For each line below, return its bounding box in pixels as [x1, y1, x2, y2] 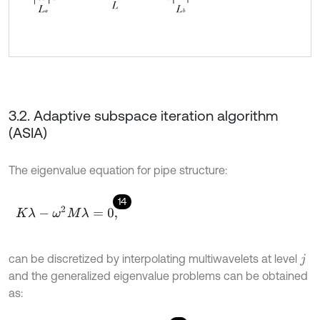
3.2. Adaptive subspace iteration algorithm [9, 107, 278, 124]
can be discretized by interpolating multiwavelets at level [9, 252, 300, 266]
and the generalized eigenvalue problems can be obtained [9, 269, 308, 283]
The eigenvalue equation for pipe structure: [9, 164, 227, 177]
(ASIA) [9, 124, 47, 141]
